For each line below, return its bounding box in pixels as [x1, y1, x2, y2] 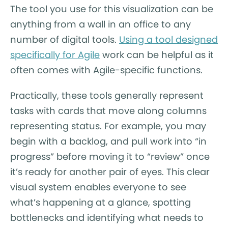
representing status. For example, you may [10, 119, 206, 132]
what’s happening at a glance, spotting [10, 195, 191, 209]
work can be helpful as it [100, 48, 214, 61]
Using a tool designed [119, 33, 218, 46]
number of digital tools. [10, 33, 119, 46]
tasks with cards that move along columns [10, 104, 207, 117]
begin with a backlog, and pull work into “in [10, 134, 207, 148]
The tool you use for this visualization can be [10, 2, 213, 15]
